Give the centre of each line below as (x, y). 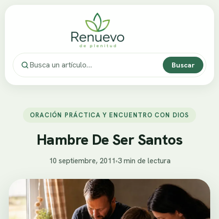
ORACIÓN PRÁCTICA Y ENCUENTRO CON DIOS (109, 115)
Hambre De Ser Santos (109, 139)
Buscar (183, 65)
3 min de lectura (144, 161)
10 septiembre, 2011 (82, 161)
